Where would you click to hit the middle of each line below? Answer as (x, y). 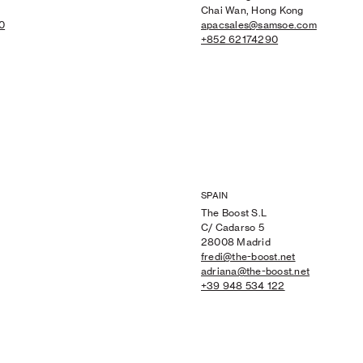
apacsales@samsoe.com (259, 25)
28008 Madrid (236, 242)
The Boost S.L (234, 213)
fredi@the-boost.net (248, 257)
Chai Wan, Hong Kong (252, 11)
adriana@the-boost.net (256, 271)
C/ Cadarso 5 (233, 228)
